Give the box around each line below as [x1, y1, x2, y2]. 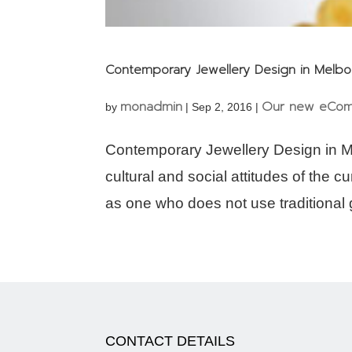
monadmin [120, 97, 183, 116]
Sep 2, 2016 [192, 100, 253, 113]
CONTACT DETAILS [105, 333, 236, 350]
